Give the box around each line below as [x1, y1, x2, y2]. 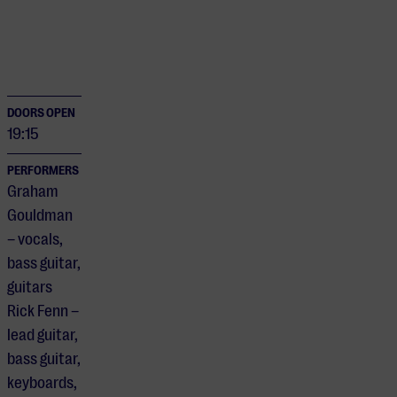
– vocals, [7, 230, 63, 249]
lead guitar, [7, 326, 78, 345]
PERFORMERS [7, 163, 79, 178]
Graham [7, 183, 58, 201]
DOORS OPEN [7, 105, 75, 121]
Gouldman [7, 206, 73, 225]
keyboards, [7, 374, 77, 393]
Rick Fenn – [7, 302, 79, 321]
